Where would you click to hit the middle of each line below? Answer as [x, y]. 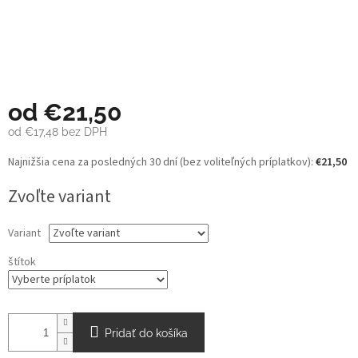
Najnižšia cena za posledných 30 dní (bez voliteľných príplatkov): [162, 163]
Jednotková [37, 155]
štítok [22, 263]
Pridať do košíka [146, 334]
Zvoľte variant [60, 197]
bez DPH [83, 132]
